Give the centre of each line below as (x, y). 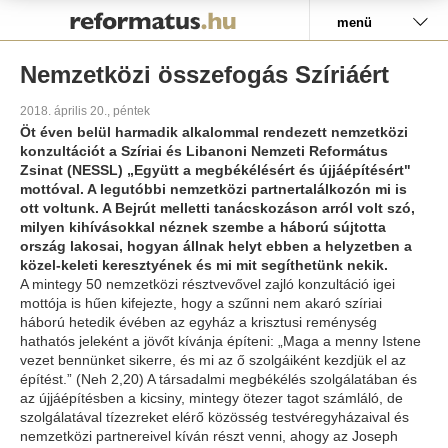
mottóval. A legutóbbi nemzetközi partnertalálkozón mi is (213, 189)
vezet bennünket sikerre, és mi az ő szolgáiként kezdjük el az (213, 360)
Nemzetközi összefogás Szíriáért (204, 74)
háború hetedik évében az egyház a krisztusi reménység (198, 322)
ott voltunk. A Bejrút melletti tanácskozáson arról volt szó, (217, 208)
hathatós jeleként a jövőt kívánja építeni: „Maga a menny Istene (220, 341)
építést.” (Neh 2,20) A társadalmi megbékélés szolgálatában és (218, 379)
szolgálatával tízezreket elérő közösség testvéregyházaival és (214, 417)
